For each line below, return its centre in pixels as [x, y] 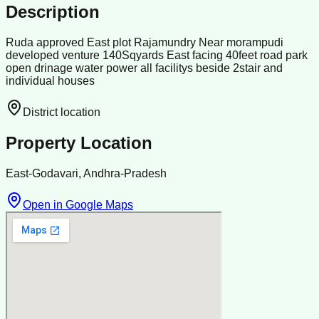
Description [53, 12]
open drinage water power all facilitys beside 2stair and [144, 68]
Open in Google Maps [78, 204]
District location [62, 113]
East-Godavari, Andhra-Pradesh [86, 173]
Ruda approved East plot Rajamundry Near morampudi [145, 43]
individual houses [50, 81]
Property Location [79, 143]
